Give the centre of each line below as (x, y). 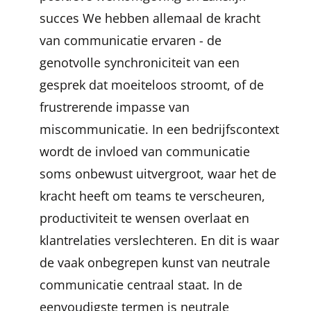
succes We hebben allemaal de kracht (150, 18)
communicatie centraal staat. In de (141, 285)
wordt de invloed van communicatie (145, 151)
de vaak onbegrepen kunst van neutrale (155, 262)
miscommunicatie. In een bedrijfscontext (159, 129)
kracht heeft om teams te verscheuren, (152, 196)
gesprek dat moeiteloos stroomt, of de (152, 85)
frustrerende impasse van (115, 107)
